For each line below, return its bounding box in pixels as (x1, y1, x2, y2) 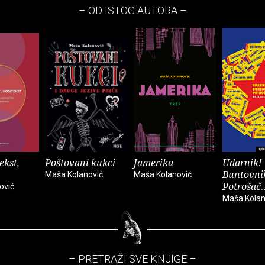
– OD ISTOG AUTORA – (78, 4, 187, 17)
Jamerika (134, 156, 173, 170)
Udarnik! (222, 156, 261, 170)
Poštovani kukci (45, 156, 115, 170)
